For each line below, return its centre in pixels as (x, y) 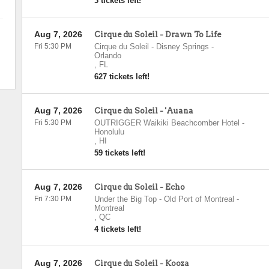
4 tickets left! (117, 229)
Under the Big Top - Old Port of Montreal (164, 199)
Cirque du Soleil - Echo (139, 187)
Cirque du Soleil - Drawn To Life (157, 35)
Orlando (107, 56)
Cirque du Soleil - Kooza (141, 263)
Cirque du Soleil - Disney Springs (151, 47)
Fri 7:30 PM (53, 199)
